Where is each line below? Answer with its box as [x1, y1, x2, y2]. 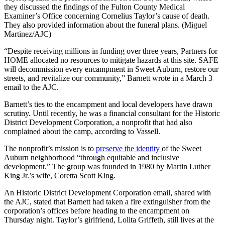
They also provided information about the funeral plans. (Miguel [4, 20, 207, 29]
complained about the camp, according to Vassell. [4, 127, 160, 136]
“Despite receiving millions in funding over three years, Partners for [4, 46, 217, 55]
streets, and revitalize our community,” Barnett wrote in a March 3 [4, 73, 212, 82]
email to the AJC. [4, 82, 59, 91]
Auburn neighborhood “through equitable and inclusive [4, 153, 179, 162]
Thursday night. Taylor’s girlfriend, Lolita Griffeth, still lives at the [4, 215, 214, 224]
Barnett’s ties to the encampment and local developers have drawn [4, 99, 212, 108]
